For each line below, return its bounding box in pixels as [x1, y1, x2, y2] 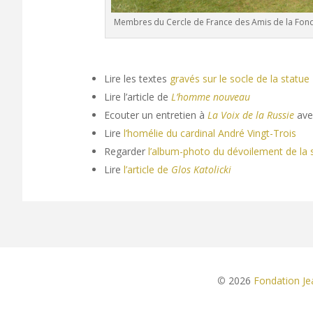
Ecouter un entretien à [104, 108, 208, 122]
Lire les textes [104, 71, 170, 85]
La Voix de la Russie [208, 108, 295, 122]
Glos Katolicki [171, 162, 232, 176]
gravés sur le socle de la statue [170, 71, 310, 85]
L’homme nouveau [171, 89, 251, 103]
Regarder [104, 144, 149, 158]
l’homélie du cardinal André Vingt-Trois [124, 126, 297, 140]
